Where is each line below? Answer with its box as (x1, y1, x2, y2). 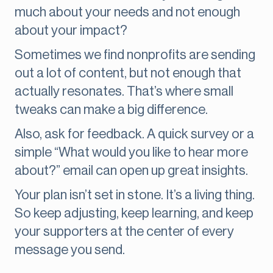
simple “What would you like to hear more (15, 146, 248, 160)
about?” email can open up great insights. (15, 164, 248, 178)
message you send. (15, 243, 125, 257)
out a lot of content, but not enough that (15, 66, 241, 80)
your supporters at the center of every (15, 225, 234, 239)
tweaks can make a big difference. (15, 103, 208, 117)
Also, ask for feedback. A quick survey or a (15, 127, 254, 141)
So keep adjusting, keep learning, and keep (15, 207, 253, 221)
